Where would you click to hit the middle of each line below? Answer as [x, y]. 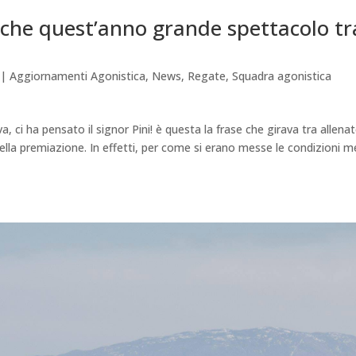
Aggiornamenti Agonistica [78, 76]
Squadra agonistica [282, 76]
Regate [207, 76]
